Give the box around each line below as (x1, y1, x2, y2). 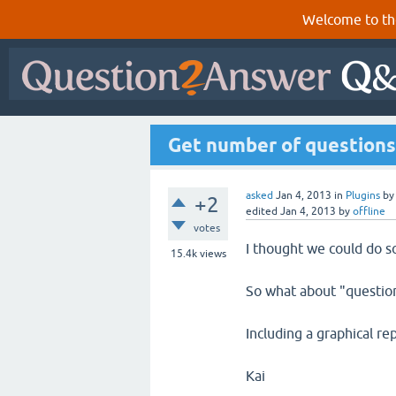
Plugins (346, 189, 380, 202)
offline (353, 205, 385, 217)
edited (246, 205, 278, 217)
